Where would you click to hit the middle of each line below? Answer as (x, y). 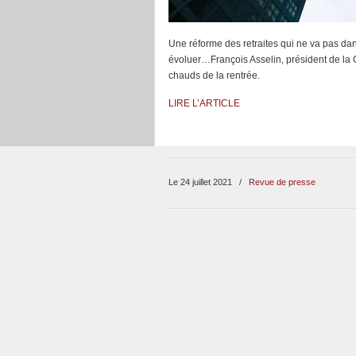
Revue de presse (282, 182)
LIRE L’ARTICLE (204, 103)
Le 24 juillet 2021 (201, 182)
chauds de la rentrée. (214, 75)
